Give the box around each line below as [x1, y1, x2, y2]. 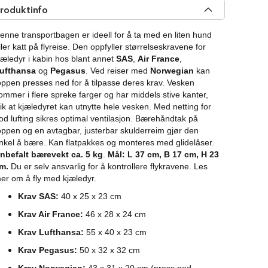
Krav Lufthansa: [18, 227, 84, 237]
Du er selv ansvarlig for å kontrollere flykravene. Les [11, 162, 208, 172]
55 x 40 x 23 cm [84, 227, 147, 237]
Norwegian [150, 66, 194, 76]
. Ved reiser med [86, 66, 150, 76]
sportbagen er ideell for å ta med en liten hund [36, 30, 212, 40]
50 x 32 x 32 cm [77, 245, 140, 255]
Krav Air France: [18, 209, 83, 220]
